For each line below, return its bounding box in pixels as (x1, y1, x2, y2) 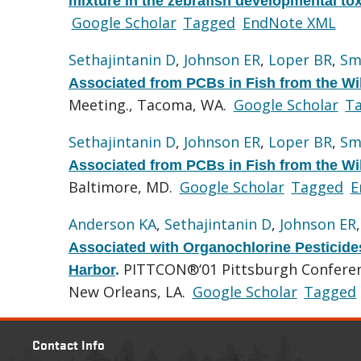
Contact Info (32, 334, 105, 354)
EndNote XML (242, 12, 336, 32)
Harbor (68, 261, 115, 278)
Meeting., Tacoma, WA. (68, 94, 230, 114)
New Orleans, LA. (68, 281, 189, 301)
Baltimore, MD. (68, 176, 176, 197)
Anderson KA (68, 214, 156, 234)
